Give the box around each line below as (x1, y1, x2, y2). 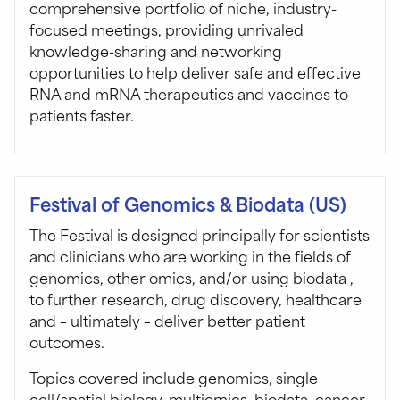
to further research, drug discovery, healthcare (29, 287, 362, 310)
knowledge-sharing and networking (29, 38, 282, 62)
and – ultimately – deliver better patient (29, 308, 305, 331)
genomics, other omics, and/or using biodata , (29, 265, 354, 288)
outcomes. (29, 329, 104, 353)
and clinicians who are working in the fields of (29, 244, 351, 267)
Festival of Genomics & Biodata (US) (29, 188, 346, 218)
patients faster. (29, 103, 134, 126)
